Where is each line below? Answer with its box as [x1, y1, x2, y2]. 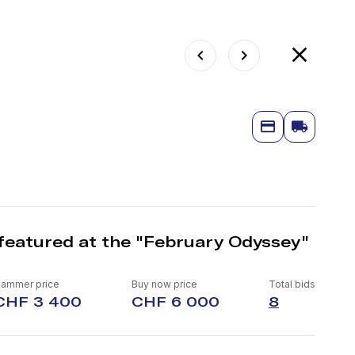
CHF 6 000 [131, 293, 219, 310]
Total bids [268, 278, 315, 290]
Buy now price [131, 278, 197, 290]
